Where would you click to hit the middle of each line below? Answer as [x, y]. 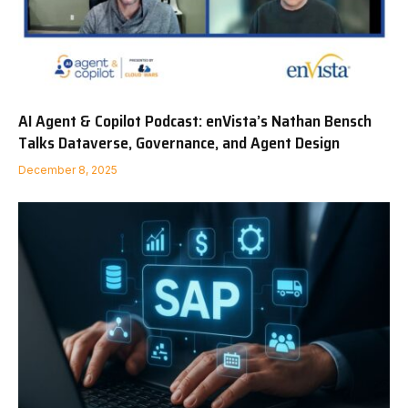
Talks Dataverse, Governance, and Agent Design [179, 143]
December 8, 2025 [68, 169]
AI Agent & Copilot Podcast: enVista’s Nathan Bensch [195, 121]
